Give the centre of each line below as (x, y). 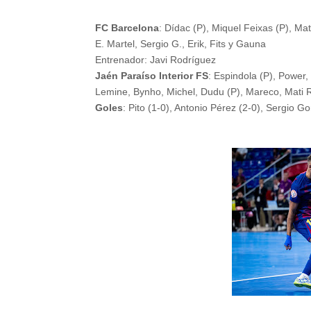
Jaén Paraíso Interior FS (152, 76)
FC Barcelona (127, 28)
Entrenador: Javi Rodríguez (155, 60)
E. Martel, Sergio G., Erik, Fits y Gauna (180, 44)
